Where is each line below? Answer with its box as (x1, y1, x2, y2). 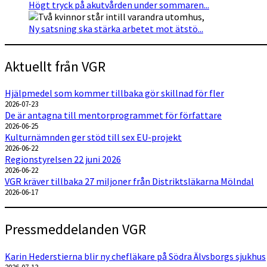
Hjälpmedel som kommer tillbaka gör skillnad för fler (5, 87, 224, 100)
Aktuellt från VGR (5, 57, 105, 76)
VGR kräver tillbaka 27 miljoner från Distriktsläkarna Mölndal (5, 175, 254, 188)
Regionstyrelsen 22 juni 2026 (5, 153, 121, 166)
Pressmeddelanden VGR (5, 220, 146, 239)
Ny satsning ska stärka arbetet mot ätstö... (29, 22, 203, 35)
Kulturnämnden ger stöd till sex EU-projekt (5, 131, 182, 144)
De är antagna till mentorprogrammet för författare (5, 109, 222, 122)
